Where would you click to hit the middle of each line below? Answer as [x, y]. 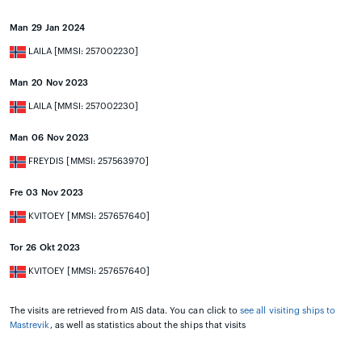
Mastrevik [30, 326]
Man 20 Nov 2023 [49, 83]
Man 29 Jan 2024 [48, 28]
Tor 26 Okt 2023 [45, 248]
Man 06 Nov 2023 [50, 138]
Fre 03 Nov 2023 [47, 193]
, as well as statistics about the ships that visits [148, 326]
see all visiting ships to [288, 311]
